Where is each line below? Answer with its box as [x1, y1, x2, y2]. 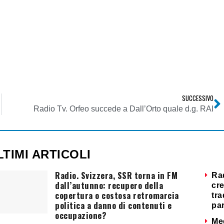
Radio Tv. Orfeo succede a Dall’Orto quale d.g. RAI [33, 104, 213, 113]
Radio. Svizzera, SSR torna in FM [55, 169, 178, 182]
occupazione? [55, 209, 107, 222]
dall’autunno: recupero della [55, 179, 163, 192]
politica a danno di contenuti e [55, 199, 172, 212]
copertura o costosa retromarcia [55, 189, 179, 202]
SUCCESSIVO [182, 93, 213, 103]
